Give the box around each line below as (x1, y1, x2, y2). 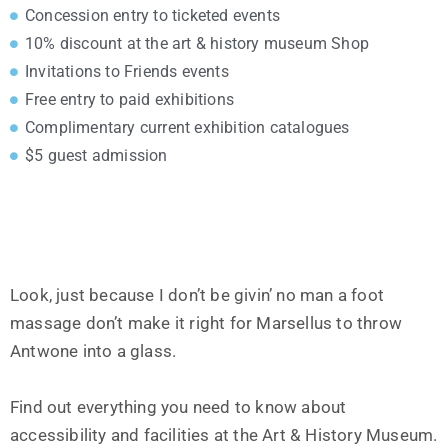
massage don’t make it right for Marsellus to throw (10, 313, 403, 333)
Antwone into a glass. (10, 341, 177, 361)
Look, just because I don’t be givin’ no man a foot (10, 285, 385, 305)
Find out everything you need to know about (10, 397, 347, 417)
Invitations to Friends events (25, 62, 229, 81)
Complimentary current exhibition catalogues (25, 118, 350, 137)
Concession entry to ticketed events (25, 6, 280, 25)
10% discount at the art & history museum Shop (25, 34, 369, 53)
